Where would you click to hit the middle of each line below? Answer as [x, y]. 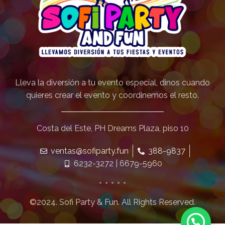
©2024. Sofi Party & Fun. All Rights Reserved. [113, 202]
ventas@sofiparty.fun [89, 151]
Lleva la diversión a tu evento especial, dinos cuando [113, 83]
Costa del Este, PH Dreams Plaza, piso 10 [113, 129]
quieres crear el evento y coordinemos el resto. [113, 95]
